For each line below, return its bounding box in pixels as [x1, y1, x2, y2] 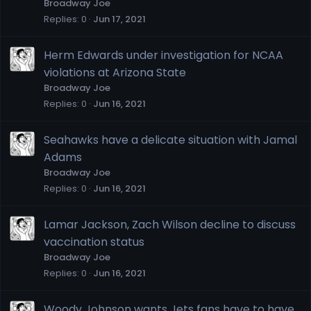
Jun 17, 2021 [93, 12, 146, 26]
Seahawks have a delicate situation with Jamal [44, 131, 297, 148]
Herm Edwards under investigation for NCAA [44, 47, 283, 63]
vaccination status [44, 233, 144, 250]
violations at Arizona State [44, 64, 186, 81]
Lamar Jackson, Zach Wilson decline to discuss [44, 216, 296, 233]
